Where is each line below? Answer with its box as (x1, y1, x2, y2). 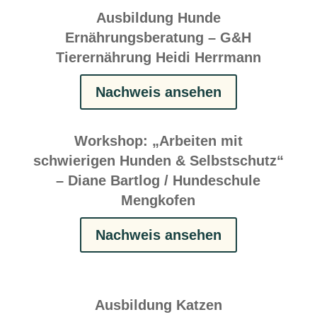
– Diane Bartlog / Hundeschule (56, 172, 261, 188)
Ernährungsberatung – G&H (65, 29, 252, 45)
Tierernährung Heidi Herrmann (55, 49, 261, 65)
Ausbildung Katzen (94, 296, 222, 313)
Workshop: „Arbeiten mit (74, 132, 243, 149)
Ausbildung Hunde (96, 9, 221, 25)
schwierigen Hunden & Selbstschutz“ (33, 152, 284, 168)
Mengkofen (121, 192, 196, 208)
